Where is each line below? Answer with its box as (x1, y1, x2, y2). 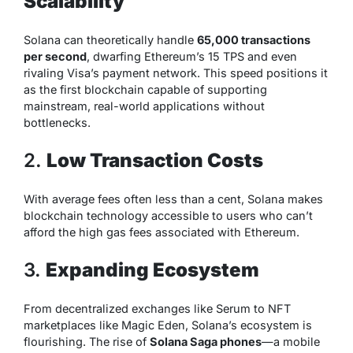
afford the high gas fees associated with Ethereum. (24, 225, 299, 239)
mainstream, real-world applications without (24, 98, 265, 113)
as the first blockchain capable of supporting (24, 82, 267, 96)
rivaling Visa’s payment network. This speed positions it (24, 65, 328, 80)
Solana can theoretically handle (24, 32, 197, 46)
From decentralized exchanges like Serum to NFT (24, 301, 291, 315)
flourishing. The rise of (24, 334, 150, 348)
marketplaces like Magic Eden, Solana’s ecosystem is (24, 318, 312, 332)
